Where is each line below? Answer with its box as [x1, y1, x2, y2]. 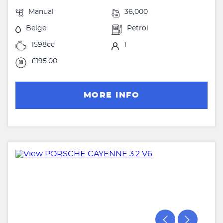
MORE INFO [83, 91, 140, 100]
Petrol [127, 25, 149, 32]
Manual [28, 8, 54, 16]
